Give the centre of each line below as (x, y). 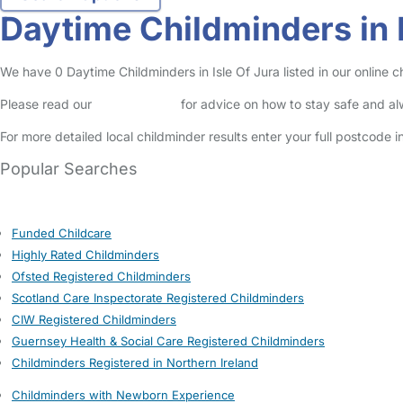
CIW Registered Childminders (94, 319)
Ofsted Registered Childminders (101, 276)
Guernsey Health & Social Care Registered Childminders (168, 341)
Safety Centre (136, 104)
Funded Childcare (62, 233)
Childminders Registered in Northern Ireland (135, 363)
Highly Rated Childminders (85, 255)
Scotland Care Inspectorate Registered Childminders (158, 298)
